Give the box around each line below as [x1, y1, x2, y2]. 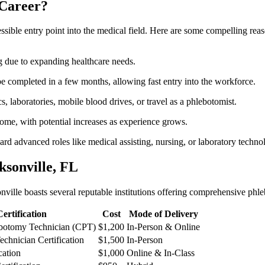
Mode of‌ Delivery [128, 209, 198, 219]
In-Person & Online [127, 222, 200, 232]
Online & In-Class [127, 248, 195, 258]
